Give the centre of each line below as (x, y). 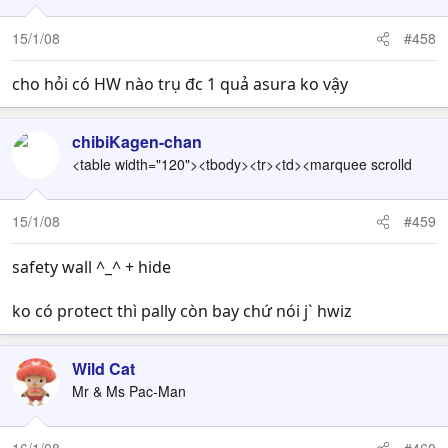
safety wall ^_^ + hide (91, 267)
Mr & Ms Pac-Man (129, 391)
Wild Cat (103, 368)
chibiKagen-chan (137, 141)
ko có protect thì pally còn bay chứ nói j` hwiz (182, 311)
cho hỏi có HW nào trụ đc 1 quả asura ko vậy (180, 84)
